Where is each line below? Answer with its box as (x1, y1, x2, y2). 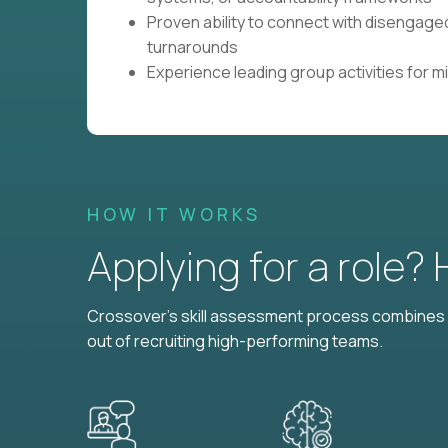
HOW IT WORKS (87, 202, 261, 226)
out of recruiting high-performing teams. (87, 330, 383, 352)
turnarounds (147, 36, 238, 58)
